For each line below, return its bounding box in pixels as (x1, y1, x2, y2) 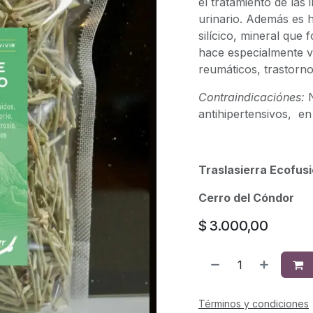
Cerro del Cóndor (198, 191, 294, 205)
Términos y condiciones (198, 298, 309, 310)
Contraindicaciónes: (198, 90, 308, 104)
